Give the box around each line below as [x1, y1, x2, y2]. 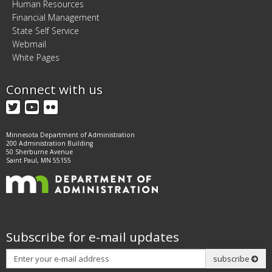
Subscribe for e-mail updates [6, 228, 179, 245]
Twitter [19, 95, 72, 117]
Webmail [12, 38, 46, 50]
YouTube [38, 95, 103, 117]
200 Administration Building [6, 139, 93, 148]
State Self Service [12, 25, 79, 36]
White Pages [12, 52, 59, 63]
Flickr [57, 95, 95, 117]
